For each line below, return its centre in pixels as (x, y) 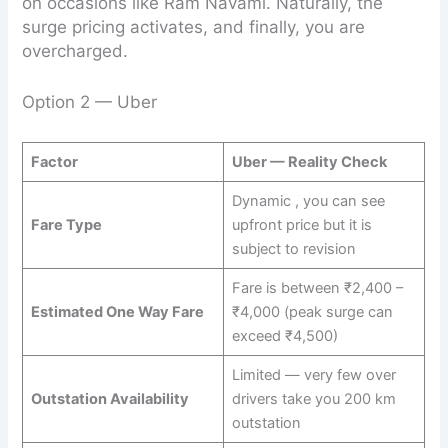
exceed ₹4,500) (284, 335)
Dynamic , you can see (308, 200)
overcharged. (75, 51)
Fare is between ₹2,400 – (317, 287)
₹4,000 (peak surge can (312, 311)
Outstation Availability (109, 398)
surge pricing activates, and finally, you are (194, 27)
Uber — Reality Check (309, 161)
